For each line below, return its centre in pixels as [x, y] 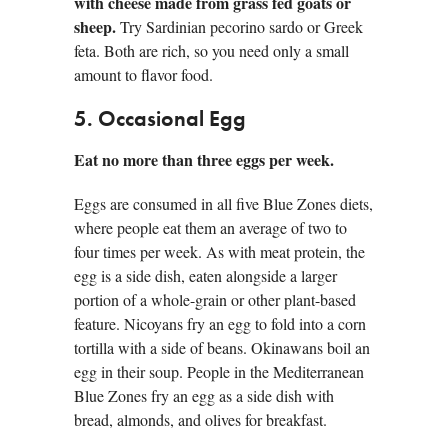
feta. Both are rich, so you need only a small [211, 51]
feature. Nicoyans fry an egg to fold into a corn [220, 324]
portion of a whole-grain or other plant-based [215, 300]
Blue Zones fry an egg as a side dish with [204, 396]
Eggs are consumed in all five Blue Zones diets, [223, 204]
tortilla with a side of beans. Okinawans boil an [222, 348]
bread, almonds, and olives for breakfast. [200, 420]
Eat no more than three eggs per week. [204, 160]
